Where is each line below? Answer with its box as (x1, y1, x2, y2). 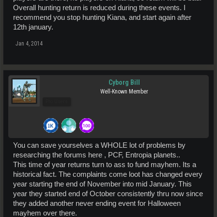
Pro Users (46, 98, 68, 105)
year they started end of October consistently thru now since (13, 189, 203, 198)
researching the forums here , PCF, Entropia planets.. (13, 151, 180, 159)
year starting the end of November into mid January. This (13, 180, 192, 188)
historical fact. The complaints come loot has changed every (13, 170, 202, 178)
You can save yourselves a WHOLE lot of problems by (13, 141, 186, 149)
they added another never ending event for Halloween (13, 199, 181, 207)
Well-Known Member (100, 88, 148, 95)
